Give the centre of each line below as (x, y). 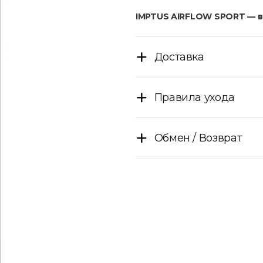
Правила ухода (194, 97)
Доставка (179, 57)
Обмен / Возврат (198, 138)
